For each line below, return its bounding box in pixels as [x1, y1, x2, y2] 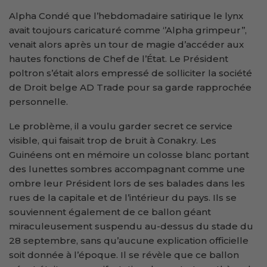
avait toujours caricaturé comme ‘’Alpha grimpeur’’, [9, 24, 247, 36]
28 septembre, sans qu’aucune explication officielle [9, 234, 249, 246]
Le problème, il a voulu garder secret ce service [9, 120, 232, 132]
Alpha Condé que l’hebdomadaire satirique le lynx [9, 10, 243, 21]
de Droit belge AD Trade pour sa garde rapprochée [9, 81, 252, 93]
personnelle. [9, 95, 68, 107]
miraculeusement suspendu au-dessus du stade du [9, 220, 253, 232]
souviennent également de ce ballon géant [9, 206, 211, 218]
